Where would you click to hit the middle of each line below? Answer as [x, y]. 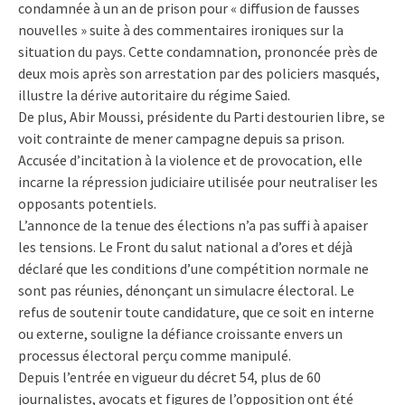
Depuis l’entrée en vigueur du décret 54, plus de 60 [170, 377]
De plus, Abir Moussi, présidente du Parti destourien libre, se [202, 116]
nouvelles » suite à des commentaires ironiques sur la [181, 29]
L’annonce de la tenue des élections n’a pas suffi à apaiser [193, 225]
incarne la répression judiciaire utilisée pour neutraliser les [198, 181]
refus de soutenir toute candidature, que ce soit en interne [196, 311]
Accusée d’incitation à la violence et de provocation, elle [190, 160]
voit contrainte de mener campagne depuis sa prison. [181, 138]
